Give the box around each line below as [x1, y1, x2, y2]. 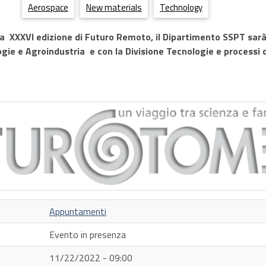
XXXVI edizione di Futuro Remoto [9, 30, 151, 45]
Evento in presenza [49, 227, 126, 242]
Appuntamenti [49, 204, 106, 218]
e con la [85, 44, 125, 59]
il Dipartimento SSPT [156, 30, 245, 45]
